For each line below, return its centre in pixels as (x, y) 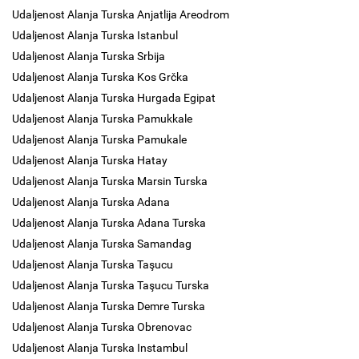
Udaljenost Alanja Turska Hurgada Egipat (114, 98)
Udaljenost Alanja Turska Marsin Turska (110, 181)
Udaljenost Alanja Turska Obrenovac (102, 327)
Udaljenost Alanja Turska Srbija (89, 56)
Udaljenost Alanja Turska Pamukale (99, 139)
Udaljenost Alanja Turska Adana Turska (109, 223)
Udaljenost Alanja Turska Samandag (102, 244)
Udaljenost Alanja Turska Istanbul (95, 35)
